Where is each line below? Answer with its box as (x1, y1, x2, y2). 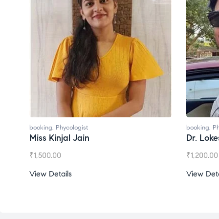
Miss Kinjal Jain (29, 132, 89, 143)
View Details (29, 169, 72, 178)
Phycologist (56, 124, 88, 131)
